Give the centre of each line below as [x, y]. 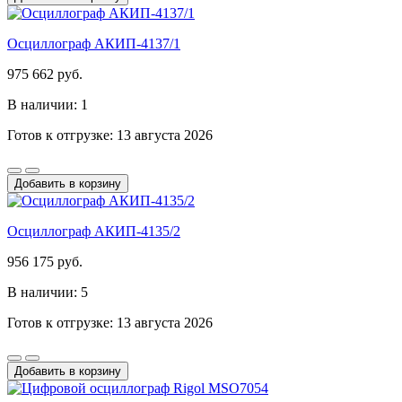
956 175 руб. [45, 261]
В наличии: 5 [48, 292]
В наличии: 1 [48, 104]
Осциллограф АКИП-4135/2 [94, 231]
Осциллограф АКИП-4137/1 [94, 43]
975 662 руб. [45, 74]
